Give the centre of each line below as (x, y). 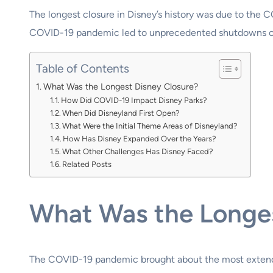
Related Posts (87, 165)
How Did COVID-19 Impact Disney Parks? (134, 101)
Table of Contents (83, 68)
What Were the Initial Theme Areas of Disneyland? (150, 126)
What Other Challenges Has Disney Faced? (138, 152)
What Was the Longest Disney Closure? (120, 87)
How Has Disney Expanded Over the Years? (140, 139)
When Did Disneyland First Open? (121, 113)
